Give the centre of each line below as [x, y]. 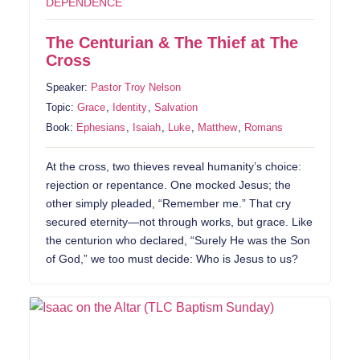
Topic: [62, 107]
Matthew [218, 127]
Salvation [176, 107]
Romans [264, 127]
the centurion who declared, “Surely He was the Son [178, 240]
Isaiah [147, 127]
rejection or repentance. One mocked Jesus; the [169, 185]
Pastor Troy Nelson [136, 87]
